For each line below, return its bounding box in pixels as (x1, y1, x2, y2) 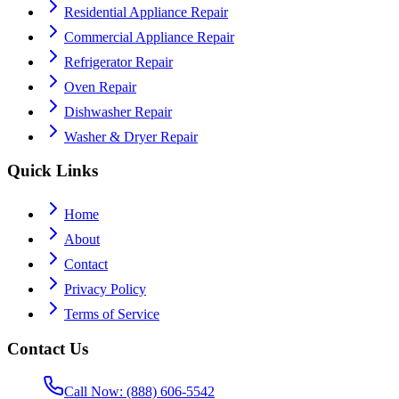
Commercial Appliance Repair (64, 28, 234, 45)
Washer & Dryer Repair (64, 128, 198, 144)
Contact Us (7, 338, 88, 358)
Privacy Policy (64, 281, 146, 297)
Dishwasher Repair (64, 103, 172, 119)
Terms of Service (64, 306, 159, 322)
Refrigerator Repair (64, 53, 173, 69)
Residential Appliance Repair (64, 4, 228, 20)
